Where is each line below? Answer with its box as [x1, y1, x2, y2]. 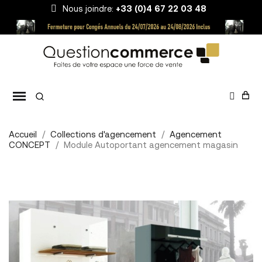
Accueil [9, 130, 37, 140]
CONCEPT [9, 141, 50, 150]
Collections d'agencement [50, 130, 156, 140]
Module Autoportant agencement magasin [64, 141, 238, 150]
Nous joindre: [63, 5, 116, 14]
